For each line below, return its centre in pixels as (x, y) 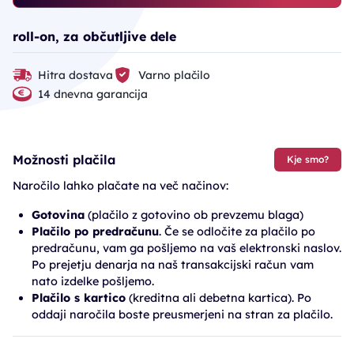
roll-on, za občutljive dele (94, 36)
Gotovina (58, 215)
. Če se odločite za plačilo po (237, 232)
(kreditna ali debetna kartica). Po (218, 298)
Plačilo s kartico (79, 298)
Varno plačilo (174, 75)
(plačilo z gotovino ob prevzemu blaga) (194, 215)
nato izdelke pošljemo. (93, 281)
